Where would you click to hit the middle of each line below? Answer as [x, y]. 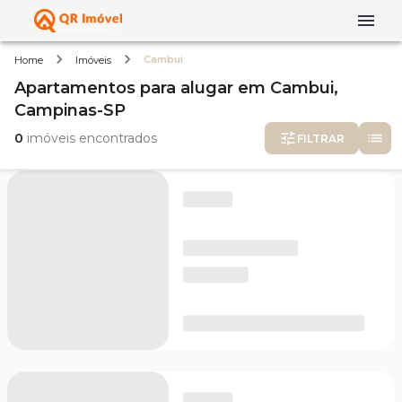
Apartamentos [75, 88]
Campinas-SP [70, 110]
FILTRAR [321, 138]
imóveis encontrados [90, 138]
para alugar [187, 88]
